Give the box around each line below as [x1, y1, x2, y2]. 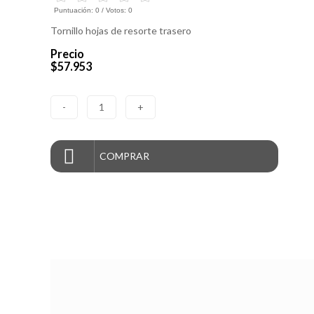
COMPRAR [100, 149, 149, 162]
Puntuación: [54, 6, 95, 15]
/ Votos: [100, 6, 128, 15]
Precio [50, 47, 84, 61]
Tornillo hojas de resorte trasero [50, 25, 191, 36]
